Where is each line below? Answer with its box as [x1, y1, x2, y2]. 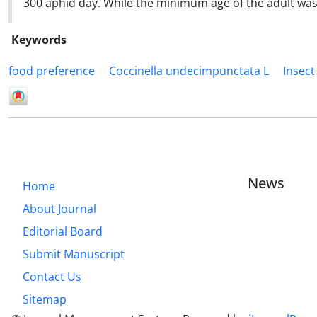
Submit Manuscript [23, 246, 125, 262]
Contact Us [23, 268, 81, 284]
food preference [8, 63, 95, 79]
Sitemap [23, 291, 67, 307]
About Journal [23, 200, 96, 217]
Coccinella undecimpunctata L [109, 63, 269, 79]
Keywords [11, 32, 67, 47]
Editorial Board [23, 223, 103, 239]
